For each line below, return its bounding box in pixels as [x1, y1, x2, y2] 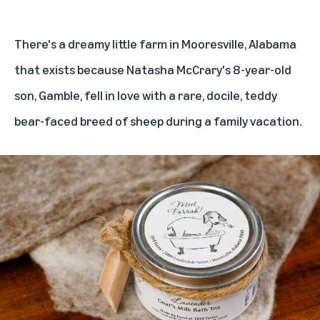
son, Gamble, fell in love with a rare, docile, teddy [14, 87, 277, 103]
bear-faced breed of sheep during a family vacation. [14, 113, 301, 129]
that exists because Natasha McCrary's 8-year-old [14, 61, 291, 77]
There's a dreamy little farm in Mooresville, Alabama [14, 36, 296, 51]
